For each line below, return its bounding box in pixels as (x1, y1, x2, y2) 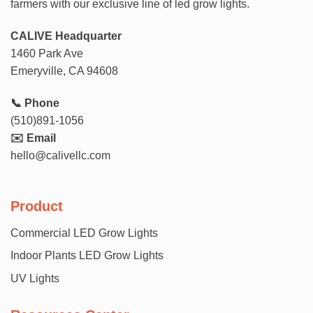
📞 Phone (10, 96, 59, 109)
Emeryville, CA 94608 (10, 64, 118, 77)
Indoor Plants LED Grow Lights (10, 249, 163, 262)
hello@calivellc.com (10, 149, 110, 161)
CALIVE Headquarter (10, 29, 122, 42)
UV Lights (10, 272, 59, 285)
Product (10, 198, 63, 214)
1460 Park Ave (10, 47, 83, 59)
